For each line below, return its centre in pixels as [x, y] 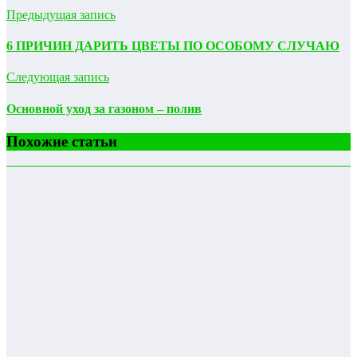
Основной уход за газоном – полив [104, 108]
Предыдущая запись [61, 14]
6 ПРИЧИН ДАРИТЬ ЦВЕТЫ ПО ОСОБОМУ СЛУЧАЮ [173, 46]
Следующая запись [58, 77]
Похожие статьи [62, 141]
